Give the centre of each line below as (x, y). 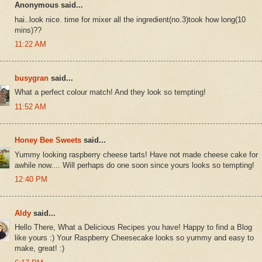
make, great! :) (39, 249)
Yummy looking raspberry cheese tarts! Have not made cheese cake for (136, 154)
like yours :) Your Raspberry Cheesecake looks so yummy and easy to (134, 238)
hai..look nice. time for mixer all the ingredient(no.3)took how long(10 (130, 19)
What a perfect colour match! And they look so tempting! (110, 92)
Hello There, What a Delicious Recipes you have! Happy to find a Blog (133, 227)
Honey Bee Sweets (48, 140)
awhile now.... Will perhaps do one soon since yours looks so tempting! (135, 165)
